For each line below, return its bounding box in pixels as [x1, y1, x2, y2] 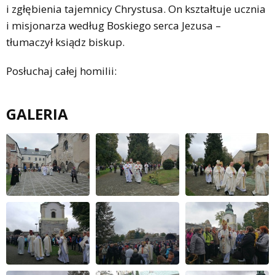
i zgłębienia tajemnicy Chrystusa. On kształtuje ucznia [6, 2, 266, 17]
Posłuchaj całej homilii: [6, 64, 117, 79]
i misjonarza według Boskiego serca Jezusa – [6, 18, 221, 33]
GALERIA [6, 104, 68, 125]
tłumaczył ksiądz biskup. [6, 35, 125, 50]
